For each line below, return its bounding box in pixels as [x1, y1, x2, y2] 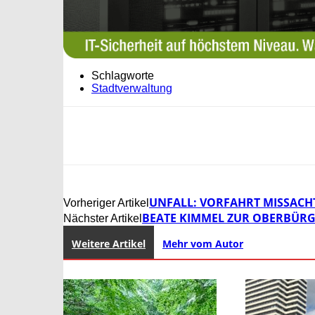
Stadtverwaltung [91, 82, 172, 95]
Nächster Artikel [63, 212, 142, 225]
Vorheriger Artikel [63, 197, 149, 210]
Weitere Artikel [72, 237, 146, 251]
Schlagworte [91, 70, 154, 82]
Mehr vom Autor [162, 237, 243, 251]
